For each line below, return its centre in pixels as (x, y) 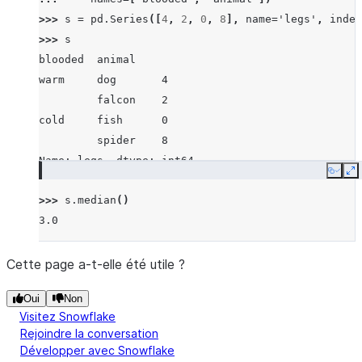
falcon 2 (103, 100)
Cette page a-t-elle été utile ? (96, 264)
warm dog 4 (103, 80)
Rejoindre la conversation (89, 333)
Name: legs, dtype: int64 (116, 160)
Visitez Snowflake (67, 316)
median (97, 200)
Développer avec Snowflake (97, 350)
